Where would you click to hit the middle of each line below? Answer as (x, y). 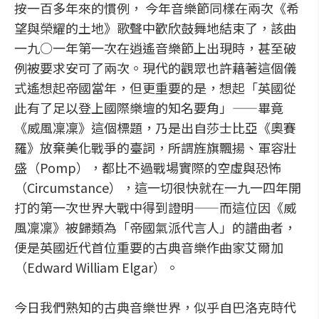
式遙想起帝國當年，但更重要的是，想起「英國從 (155, 88)
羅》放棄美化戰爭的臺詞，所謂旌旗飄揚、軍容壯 (155, 147)
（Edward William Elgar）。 (96, 267)
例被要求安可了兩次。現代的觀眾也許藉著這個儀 (155, 68)
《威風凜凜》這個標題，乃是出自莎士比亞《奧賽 (155, 127)
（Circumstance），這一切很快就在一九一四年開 (158, 187)
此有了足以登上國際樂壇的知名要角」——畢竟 (149, 108)
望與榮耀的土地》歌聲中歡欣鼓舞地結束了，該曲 (155, 28)
